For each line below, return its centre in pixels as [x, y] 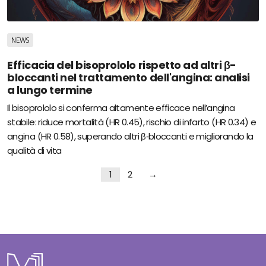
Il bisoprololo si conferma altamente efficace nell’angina [121, 107]
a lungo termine [50, 90]
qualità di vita [34, 150]
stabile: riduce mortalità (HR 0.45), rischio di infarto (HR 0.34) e [132, 122]
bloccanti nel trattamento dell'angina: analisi [129, 78]
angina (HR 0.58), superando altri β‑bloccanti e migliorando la [130, 136]
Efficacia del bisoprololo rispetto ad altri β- [122, 65]
